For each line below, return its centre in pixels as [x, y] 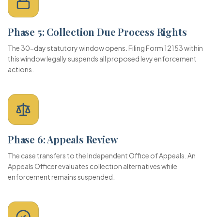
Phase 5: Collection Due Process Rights [97, 32]
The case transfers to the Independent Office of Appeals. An [102, 155]
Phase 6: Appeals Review [63, 139]
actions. [21, 69]
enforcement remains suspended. [61, 177]
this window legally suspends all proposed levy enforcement [102, 59]
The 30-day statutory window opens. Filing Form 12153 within [105, 48]
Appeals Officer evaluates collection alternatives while [93, 166]
